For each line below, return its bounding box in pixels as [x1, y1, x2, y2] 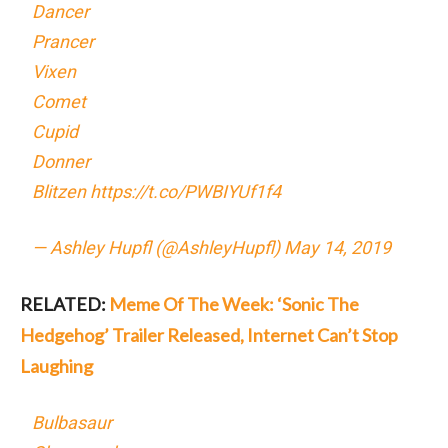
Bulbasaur [32, 411, 113, 433]
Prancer [32, 30, 95, 52]
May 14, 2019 [284, 236, 392, 258]
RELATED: [20, 292, 109, 315]
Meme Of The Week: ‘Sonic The [109, 292, 359, 315]
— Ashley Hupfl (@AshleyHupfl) [32, 236, 285, 258]
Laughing [20, 354, 93, 377]
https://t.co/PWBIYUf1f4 [90, 180, 282, 202]
